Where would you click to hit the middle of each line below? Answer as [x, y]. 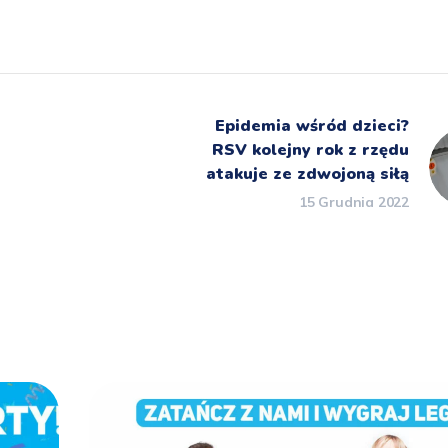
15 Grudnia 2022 [354, 202]
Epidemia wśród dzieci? [312, 126]
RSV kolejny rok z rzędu [310, 150]
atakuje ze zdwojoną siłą [307, 174]
